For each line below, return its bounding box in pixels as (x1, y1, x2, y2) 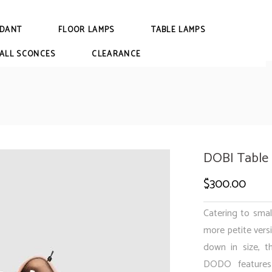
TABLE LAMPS (151, 24, 205, 36)
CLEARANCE (92, 48, 141, 61)
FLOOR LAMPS (58, 24, 115, 36)
